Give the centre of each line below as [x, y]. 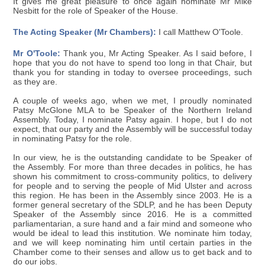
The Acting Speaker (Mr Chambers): [85, 32]
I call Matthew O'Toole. [200, 32]
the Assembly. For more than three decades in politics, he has [132, 167]
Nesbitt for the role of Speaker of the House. [96, 11]
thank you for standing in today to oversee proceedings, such [132, 72]
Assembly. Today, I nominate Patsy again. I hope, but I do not [132, 119]
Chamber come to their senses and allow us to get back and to [132, 252]
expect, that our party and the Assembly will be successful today [132, 129]
